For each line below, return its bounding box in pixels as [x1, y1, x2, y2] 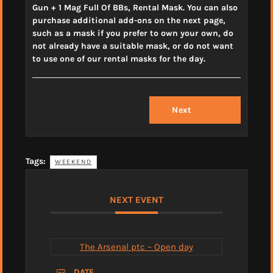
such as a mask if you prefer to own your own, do [32, 27, 233, 38]
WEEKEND [55, 157, 92, 166]
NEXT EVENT [110, 194, 163, 205]
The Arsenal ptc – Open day [80, 241, 193, 252]
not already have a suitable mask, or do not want [32, 40, 233, 51]
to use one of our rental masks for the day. [32, 53, 205, 64]
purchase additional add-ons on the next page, [32, 15, 225, 26]
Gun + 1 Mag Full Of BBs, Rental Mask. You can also [32, 2, 238, 13]
